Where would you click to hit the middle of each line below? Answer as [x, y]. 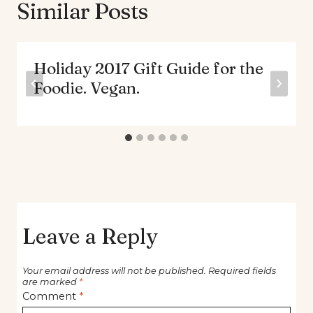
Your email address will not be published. [114, 271]
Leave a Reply [90, 236]
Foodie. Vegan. [87, 88]
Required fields [242, 271]
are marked [51, 282]
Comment [51, 297]
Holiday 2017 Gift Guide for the [148, 68]
